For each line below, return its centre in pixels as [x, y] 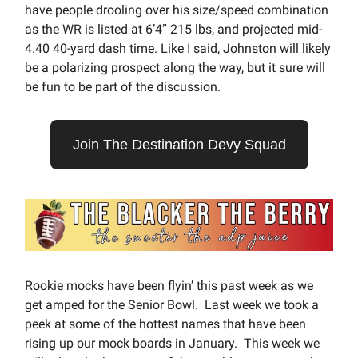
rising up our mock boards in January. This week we [172, 343]
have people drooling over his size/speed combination [177, 10]
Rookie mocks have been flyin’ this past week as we [169, 285]
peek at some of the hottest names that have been [165, 324]
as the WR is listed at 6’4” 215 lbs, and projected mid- [173, 30]
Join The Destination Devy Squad [179, 145]
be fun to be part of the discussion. [123, 87]
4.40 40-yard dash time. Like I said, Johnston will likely [178, 49]
